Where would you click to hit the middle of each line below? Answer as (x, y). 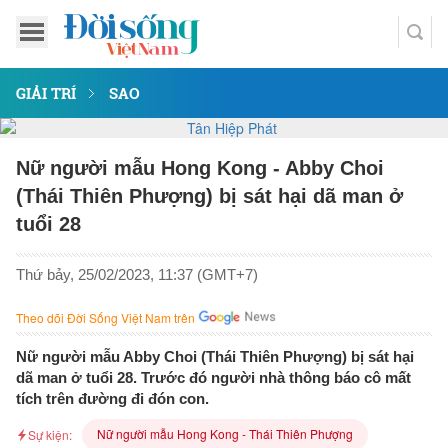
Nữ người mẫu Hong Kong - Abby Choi (200, 168)
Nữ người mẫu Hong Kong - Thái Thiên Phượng (225, 433)
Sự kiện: (50, 434)
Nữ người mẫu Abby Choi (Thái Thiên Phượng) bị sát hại (215, 356)
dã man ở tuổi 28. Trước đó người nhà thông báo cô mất (213, 377)
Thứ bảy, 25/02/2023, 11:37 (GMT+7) (137, 274)
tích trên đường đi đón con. (112, 398)
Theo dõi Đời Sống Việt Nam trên (105, 317)
